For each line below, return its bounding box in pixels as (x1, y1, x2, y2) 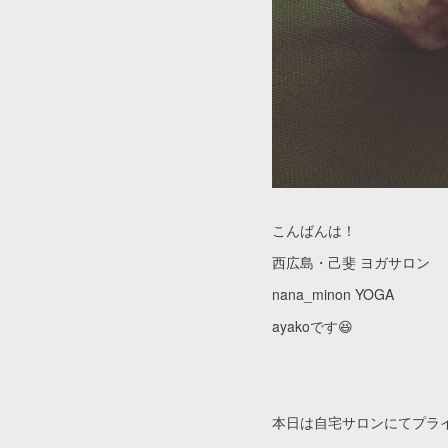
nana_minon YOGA (272, 284, 394, 304)
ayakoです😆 (272, 316, 353, 336)
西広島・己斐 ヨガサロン (272, 252, 430, 272)
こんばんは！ (272, 220, 356, 240)
